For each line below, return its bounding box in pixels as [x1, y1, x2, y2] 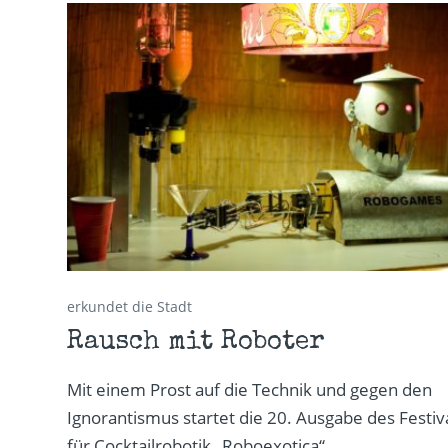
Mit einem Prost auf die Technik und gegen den [67, 378, 433, 402]
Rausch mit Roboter [67, 330, 325, 357]
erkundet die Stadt [67, 297, 193, 317]
